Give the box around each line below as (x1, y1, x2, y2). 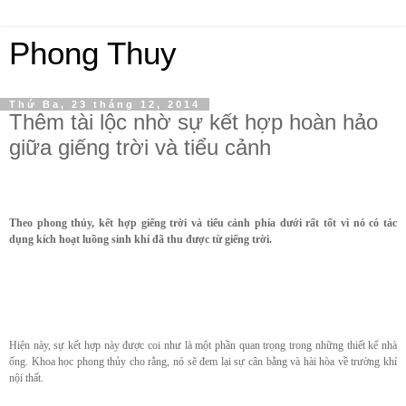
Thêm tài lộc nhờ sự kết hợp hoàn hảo (9, 110, 378, 134)
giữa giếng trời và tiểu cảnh (9, 135, 271, 159)
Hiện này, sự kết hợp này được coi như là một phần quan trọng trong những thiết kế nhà (9, 338, 397, 352)
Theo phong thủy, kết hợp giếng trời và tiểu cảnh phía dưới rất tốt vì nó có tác (9, 216, 397, 229)
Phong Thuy (9, 36, 177, 71)
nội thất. (9, 371, 43, 384)
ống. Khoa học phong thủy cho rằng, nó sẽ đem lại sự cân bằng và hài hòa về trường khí (9, 354, 397, 368)
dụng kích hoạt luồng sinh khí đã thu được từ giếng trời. (9, 232, 272, 246)
